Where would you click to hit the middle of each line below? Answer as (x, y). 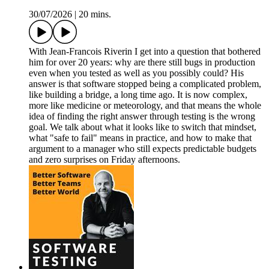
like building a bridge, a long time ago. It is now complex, (138, 95)
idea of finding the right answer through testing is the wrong (142, 116)
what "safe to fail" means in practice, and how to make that (140, 138)
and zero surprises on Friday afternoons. (104, 160)
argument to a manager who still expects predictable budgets (143, 149)
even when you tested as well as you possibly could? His (136, 73)
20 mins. (95, 14)
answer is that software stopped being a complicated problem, (145, 84)
